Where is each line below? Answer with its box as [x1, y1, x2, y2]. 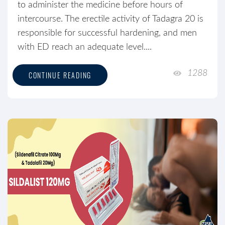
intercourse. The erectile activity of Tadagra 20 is [18, 15, 203, 24]
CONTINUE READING [29, 70, 91, 80]
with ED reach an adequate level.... [18, 43, 152, 52]
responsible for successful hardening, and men [18, 29, 197, 38]
